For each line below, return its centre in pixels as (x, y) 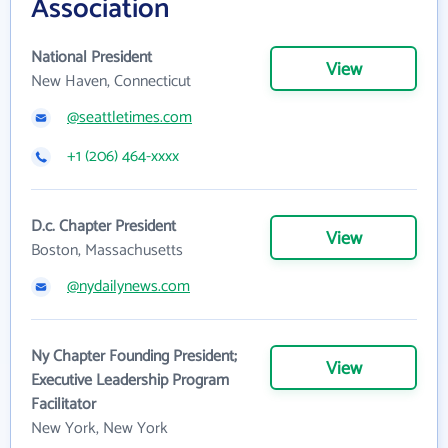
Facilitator (63, 404)
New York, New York (99, 428)
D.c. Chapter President (103, 226)
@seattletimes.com (129, 117)
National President (91, 57)
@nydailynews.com (128, 286)
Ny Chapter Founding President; (134, 356)
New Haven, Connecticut (111, 81)
